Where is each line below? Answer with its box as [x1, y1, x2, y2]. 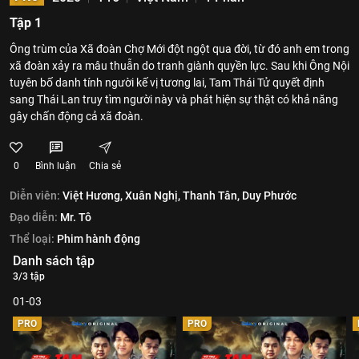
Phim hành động [57, 232, 140, 245]
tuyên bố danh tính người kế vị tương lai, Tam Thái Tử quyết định [10, 76, 325, 89]
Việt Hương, [63, 189, 123, 202]
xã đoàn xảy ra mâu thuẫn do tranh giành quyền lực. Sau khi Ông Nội [10, 59, 349, 72]
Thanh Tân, [183, 189, 240, 202]
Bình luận [35, 160, 76, 171]
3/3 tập [13, 271, 45, 282]
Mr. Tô [60, 211, 91, 224]
